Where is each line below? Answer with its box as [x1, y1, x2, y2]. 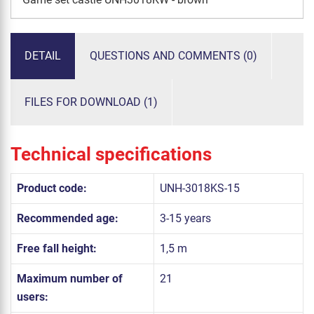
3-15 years [160, 212, 211, 226]
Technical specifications [11, 144, 212, 165]
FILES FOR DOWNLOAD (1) [25, 95, 158, 109]
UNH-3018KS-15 [160, 182, 240, 196]
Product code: [17, 182, 87, 196]
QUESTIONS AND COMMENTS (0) [90, 48, 257, 62]
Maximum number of [17, 272, 123, 286]
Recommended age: [17, 212, 118, 226]
